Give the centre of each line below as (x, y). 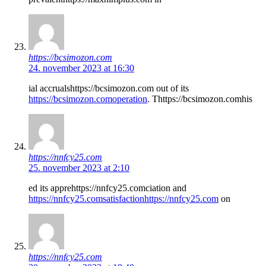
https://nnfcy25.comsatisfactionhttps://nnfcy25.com (123, 198)
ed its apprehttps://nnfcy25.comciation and (107, 188)
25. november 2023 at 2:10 (79, 167)
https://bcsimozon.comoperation (88, 99)
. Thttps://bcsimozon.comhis (200, 99)
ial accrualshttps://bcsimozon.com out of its (109, 88)
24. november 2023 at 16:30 (81, 68)
